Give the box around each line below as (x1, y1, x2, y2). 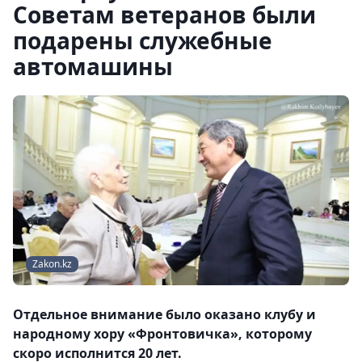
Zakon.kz (32, 257, 72, 271)
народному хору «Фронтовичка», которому (13, 325, 312, 343)
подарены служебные (13, 25, 272, 56)
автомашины (13, 51, 173, 82)
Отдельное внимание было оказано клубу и (13, 305, 316, 324)
